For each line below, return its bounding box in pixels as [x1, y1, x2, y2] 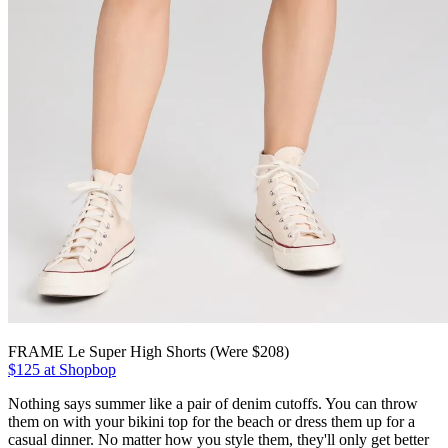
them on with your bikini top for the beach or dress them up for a [8, 413, 415, 431]
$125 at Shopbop [8, 361, 116, 379]
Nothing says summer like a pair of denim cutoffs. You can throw [8, 395, 418, 413]
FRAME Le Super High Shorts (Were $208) [8, 343, 289, 361]
